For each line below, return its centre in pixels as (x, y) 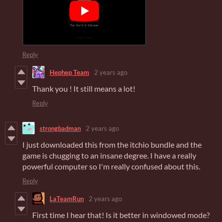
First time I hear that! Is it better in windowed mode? (121, 215)
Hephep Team (69, 72)
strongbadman (60, 128)
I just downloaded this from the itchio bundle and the (112, 145)
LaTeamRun (67, 198)
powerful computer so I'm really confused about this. (111, 166)
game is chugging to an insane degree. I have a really (109, 156)
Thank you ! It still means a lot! (84, 89)
